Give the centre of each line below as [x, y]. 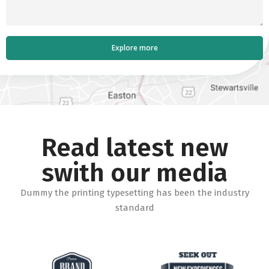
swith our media [134, 173]
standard [134, 208]
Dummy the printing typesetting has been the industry [134, 193]
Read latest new [134, 148]
